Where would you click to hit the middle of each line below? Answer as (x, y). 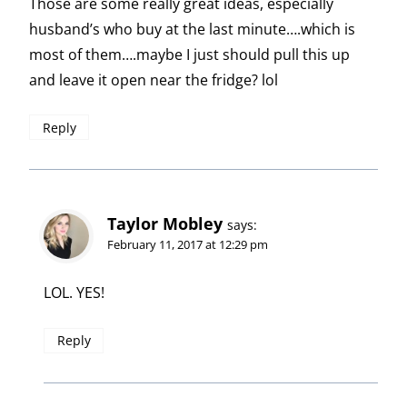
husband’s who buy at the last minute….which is (192, 29)
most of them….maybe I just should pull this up (189, 54)
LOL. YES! (74, 293)
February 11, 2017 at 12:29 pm (188, 245)
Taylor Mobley (165, 224)
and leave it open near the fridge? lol (154, 79)
